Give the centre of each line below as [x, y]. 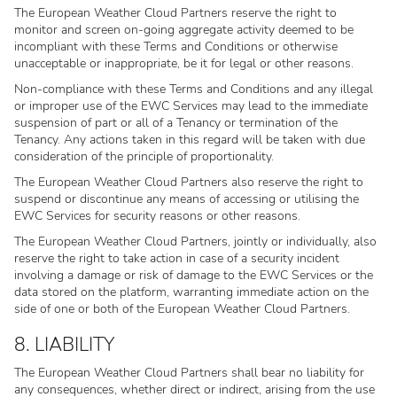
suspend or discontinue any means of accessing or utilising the [187, 199]
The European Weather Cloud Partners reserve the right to [175, 13]
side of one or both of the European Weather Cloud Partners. [182, 309]
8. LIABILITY [64, 345]
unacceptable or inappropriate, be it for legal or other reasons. [184, 63]
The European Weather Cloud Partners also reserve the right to [189, 182]
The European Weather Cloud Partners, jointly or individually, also [195, 241]
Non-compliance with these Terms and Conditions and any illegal [194, 89]
